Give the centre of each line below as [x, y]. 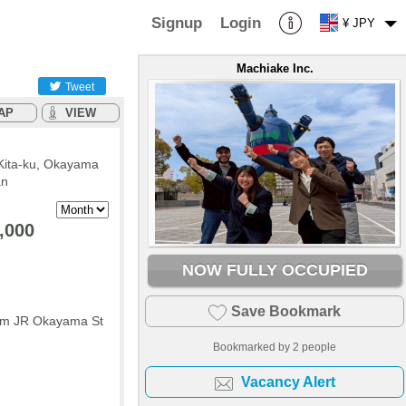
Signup [177, 23]
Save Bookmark [286, 311]
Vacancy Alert [288, 382]
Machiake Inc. [275, 68]
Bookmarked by [253, 347]
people [318, 347]
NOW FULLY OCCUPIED [275, 270]
